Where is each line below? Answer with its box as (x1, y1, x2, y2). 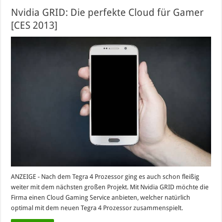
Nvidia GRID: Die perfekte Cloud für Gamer (11, 6, 204, 19)
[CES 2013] (11, 19, 58, 32)
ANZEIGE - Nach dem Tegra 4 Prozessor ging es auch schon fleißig (11, 172, 200, 180)
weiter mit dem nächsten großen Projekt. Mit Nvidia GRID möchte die (11, 183, 209, 191)
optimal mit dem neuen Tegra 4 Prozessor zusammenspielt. (11, 204, 183, 212)
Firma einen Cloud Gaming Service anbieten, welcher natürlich (11, 193, 191, 201)
